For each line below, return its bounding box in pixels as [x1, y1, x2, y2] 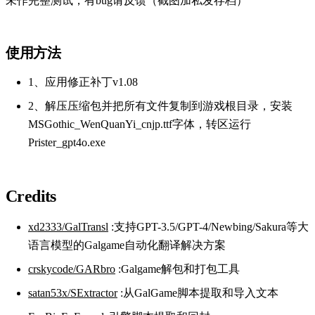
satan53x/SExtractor [28, 286, 117, 299]
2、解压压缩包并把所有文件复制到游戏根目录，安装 [28, 99, 292, 112]
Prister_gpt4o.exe [28, 136, 105, 148]
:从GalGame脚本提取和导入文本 [117, 286, 278, 299]
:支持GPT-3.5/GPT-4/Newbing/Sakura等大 [108, 220, 309, 233]
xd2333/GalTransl [28, 220, 108, 233]
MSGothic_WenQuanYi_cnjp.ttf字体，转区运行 [28, 117, 251, 130]
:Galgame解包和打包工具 [115, 262, 240, 275]
